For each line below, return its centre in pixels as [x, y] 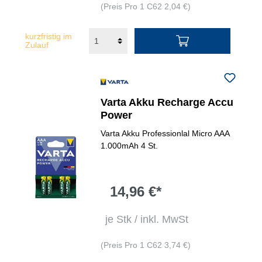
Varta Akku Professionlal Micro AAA [165, 133]
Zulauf [37, 45]
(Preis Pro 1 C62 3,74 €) [146, 245]
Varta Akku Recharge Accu [167, 102]
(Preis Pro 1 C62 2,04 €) [146, 6]
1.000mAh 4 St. [130, 146]
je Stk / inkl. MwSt [147, 219]
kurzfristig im [49, 36]
